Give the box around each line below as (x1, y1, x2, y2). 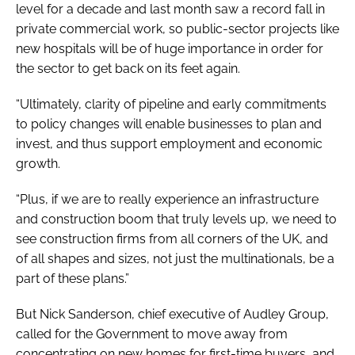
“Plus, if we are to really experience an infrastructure (16, 191, 319, 207)
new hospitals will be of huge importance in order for (16, 40, 323, 56)
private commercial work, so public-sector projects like (16, 21, 339, 36)
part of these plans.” (16, 270, 129, 286)
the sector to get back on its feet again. (16, 60, 240, 76)
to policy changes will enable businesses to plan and (16, 116, 322, 132)
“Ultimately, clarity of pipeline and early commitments (16, 96, 326, 112)
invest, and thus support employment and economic (16, 136, 323, 151)
